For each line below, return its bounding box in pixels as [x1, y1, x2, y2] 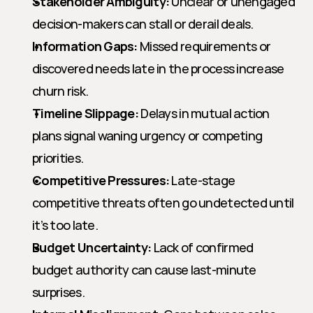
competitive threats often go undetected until [32, 194, 294, 211]
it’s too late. [32, 217, 98, 233]
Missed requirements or [137, 38, 271, 54]
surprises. [32, 284, 85, 300]
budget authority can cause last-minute [32, 261, 256, 278]
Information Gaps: [32, 38, 138, 54]
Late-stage [169, 172, 235, 189]
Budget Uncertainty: [32, 239, 152, 256]
